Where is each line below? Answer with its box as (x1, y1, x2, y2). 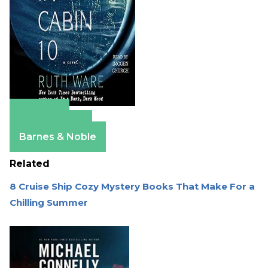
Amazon (19, 108, 60, 120)
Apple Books (19, 120, 83, 132)
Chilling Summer (10, 197, 88, 209)
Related (10, 158, 50, 170)
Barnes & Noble (19, 131, 96, 143)
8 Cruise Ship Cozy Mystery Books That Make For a (10, 181, 255, 193)
